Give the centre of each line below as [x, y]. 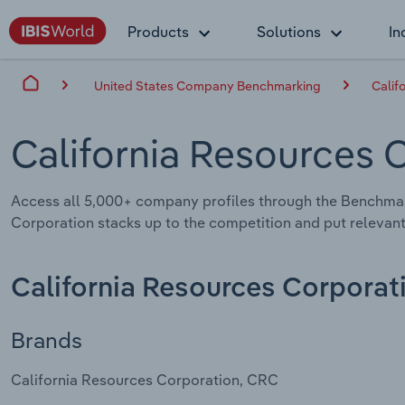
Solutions [289, 32]
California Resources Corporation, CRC [145, 380]
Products [158, 32]
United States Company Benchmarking [207, 85]
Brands [47, 339]
